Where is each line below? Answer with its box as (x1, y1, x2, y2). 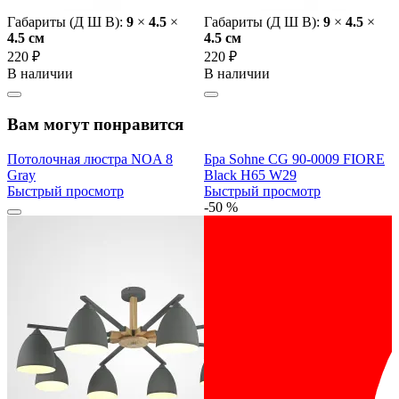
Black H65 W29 (204, 167, 297, 183)
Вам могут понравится (7, 115, 183, 134)
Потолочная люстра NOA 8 (7, 151, 173, 167)
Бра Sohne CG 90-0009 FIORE (204, 151, 385, 167)
